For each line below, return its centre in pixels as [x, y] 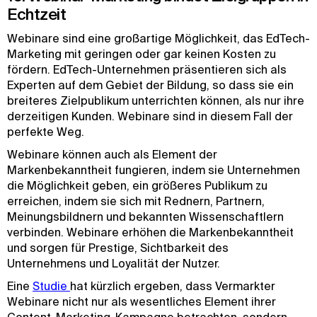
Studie [51, 286]
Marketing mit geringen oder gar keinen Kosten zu [142, 54]
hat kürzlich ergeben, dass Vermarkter [173, 286]
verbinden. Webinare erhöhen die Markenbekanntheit [150, 232]
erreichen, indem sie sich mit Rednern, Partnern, [136, 201]
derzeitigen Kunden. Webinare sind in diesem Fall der [150, 116]
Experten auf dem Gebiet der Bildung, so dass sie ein [150, 85]
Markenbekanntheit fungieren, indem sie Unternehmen [154, 170]
